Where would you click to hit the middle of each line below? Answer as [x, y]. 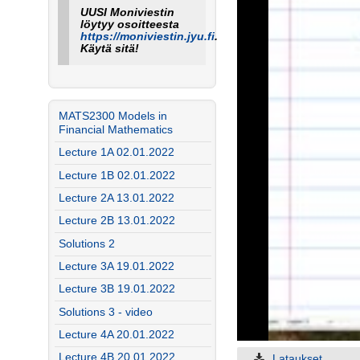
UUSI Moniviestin [127, 12]
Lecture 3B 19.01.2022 [117, 289]
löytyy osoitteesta [129, 24]
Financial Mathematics [115, 130]
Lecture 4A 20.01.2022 [116, 334]
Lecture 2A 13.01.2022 [116, 198]
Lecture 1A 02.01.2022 [116, 153]
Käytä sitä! [109, 48]
